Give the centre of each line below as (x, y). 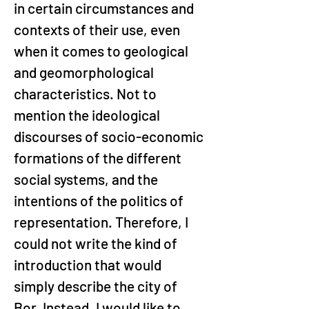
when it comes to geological (102, 51)
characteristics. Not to (87, 93)
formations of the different (99, 158)
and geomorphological (85, 72)
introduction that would (89, 265)
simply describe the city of (97, 286)
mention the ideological (88, 115)
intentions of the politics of (100, 200)
